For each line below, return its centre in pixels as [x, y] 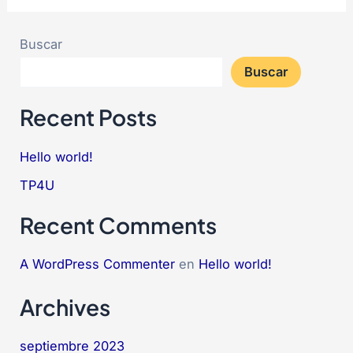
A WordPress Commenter [98, 264]
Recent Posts [89, 117]
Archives [65, 307]
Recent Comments [119, 225]
